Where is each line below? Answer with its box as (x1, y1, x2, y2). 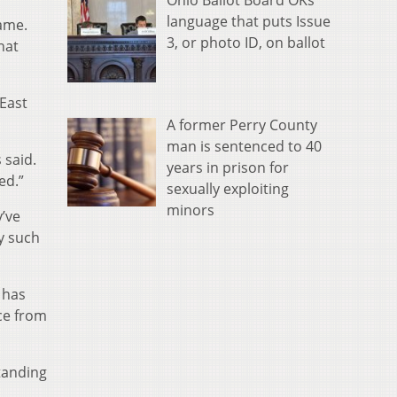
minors (167, 199, 214, 220)
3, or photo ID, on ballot (167, 32, 325, 52)
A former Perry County (167, 114, 317, 135)
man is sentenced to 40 (167, 136, 322, 156)
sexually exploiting (167, 178, 289, 198)
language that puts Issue (167, 11, 331, 31)
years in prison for (167, 157, 289, 177)
